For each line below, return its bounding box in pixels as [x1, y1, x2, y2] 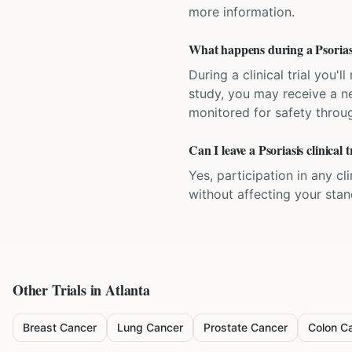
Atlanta [105, 280, 150, 300]
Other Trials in [13, 280, 106, 300]
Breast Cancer [23, 321, 97, 334]
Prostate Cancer [203, 321, 288, 334]
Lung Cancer [117, 321, 183, 334]
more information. [189, 4, 295, 20]
